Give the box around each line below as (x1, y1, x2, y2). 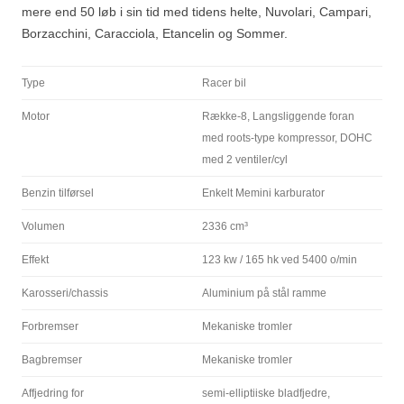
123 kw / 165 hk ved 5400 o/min (202, 253, 357, 266)
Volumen (22, 220, 65, 233)
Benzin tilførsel (22, 187, 94, 199)
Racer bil (202, 77, 246, 89)
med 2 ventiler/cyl (202, 153, 288, 166)
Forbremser (22, 320, 78, 333)
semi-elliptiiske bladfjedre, (202, 387, 330, 399)
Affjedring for (22, 387, 84, 399)
